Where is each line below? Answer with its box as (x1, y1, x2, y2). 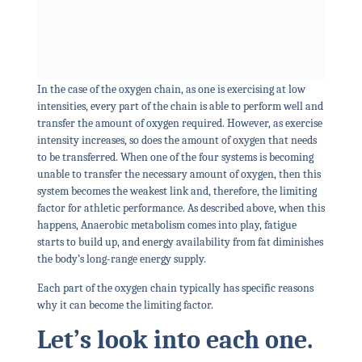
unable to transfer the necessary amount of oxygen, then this (36, 167, 321, 182)
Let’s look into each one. (36, 325, 318, 356)
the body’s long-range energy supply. (36, 252, 208, 267)
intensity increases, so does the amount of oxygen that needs (36, 133, 317, 148)
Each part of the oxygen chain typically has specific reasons (36, 280, 314, 295)
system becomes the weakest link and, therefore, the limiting (36, 184, 317, 199)
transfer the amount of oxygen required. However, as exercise (36, 116, 322, 131)
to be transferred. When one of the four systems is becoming (36, 150, 314, 165)
